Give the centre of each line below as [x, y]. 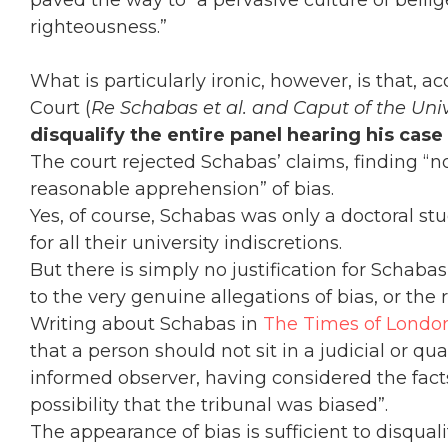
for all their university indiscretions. [186, 243]
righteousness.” [98, 27]
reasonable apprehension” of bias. [182, 189]
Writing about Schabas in [146, 324]
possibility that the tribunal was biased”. [209, 405]
